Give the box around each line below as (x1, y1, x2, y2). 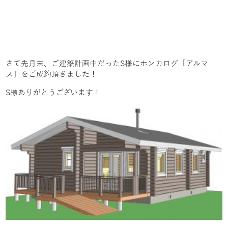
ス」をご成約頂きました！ (6, 70, 98, 78)
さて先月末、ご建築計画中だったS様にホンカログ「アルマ (6, 59, 209, 68)
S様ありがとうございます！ (6, 88, 101, 97)
